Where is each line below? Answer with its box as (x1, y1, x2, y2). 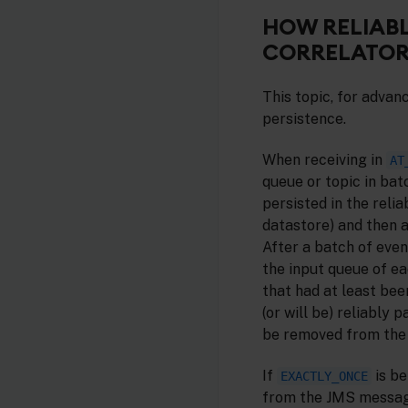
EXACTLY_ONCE (280, 368, 368, 383)
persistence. (262, 110, 346, 128)
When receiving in (262, 151, 386, 169)
